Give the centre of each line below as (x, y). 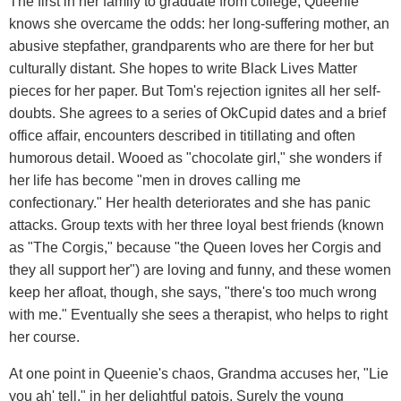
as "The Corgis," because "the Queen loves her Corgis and (195, 247)
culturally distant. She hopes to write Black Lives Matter (183, 68)
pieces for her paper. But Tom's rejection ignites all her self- (195, 90)
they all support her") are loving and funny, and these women (200, 269)
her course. (44, 337)
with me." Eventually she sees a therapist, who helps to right (198, 314)
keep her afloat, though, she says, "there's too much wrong (193, 292)
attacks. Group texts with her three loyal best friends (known (196, 225)
